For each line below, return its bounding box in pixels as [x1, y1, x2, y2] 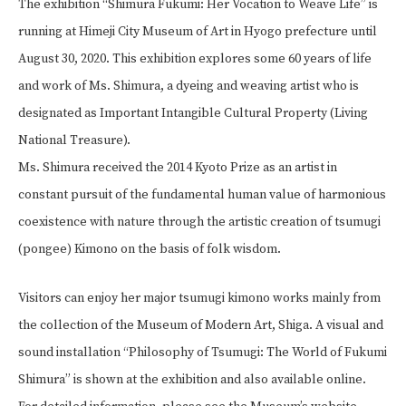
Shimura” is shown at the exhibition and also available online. [18, 372, 366, 389]
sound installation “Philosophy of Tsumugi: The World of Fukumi [18, 344, 387, 362]
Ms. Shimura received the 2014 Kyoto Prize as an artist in [18, 159, 337, 177]
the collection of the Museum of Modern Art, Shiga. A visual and [18, 317, 383, 334]
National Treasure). [18, 132, 130, 150]
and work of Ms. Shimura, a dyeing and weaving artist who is [18, 78, 359, 95]
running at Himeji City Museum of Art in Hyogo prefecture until [18, 24, 377, 41]
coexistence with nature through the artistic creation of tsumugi [18, 214, 381, 231]
